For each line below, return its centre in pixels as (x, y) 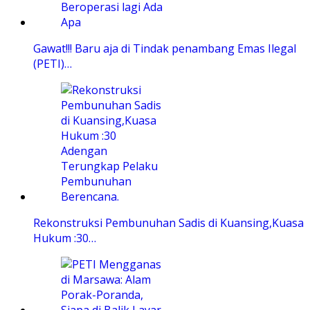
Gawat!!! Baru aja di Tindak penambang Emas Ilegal (165, 49)
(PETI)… (53, 64)
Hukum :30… (65, 238)
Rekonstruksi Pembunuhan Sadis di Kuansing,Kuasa (168, 223)
